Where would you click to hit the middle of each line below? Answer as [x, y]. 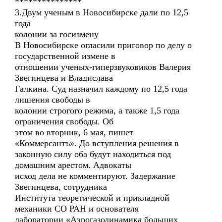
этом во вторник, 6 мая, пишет [74, 132]
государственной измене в [65, 56]
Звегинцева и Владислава [64, 78]
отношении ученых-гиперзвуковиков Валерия [103, 67]
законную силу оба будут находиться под [93, 154]
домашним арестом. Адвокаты [73, 165]
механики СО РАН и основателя [77, 209]
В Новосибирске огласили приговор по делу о [103, 45]
